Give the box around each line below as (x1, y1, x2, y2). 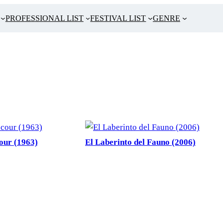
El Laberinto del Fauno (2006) (85, 137, 196, 147)
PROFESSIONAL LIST (5, 14, 84, 22)
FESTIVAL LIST (90, 14, 146, 22)
